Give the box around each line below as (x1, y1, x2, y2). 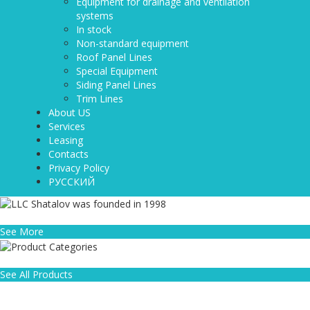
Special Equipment (76, 64, 158, 77)
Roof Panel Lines (76, 51, 152, 64)
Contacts (48, 147, 89, 161)
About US (48, 106, 91, 119)
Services (48, 120, 85, 133)
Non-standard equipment (76, 37, 189, 50)
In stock (76, 23, 111, 36)
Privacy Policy (48, 161, 109, 174)
